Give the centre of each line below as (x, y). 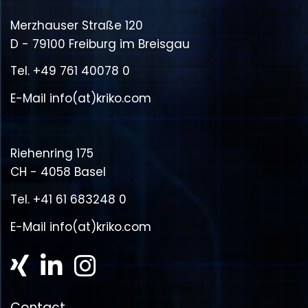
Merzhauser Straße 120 (77, 25)
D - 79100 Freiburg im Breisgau (100, 44)
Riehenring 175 (52, 154)
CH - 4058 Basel (58, 172)
